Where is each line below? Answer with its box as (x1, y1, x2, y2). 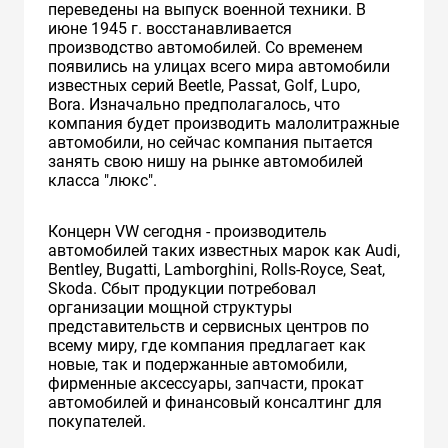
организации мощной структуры (48, 297, 292, 317)
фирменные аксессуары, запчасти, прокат (48, 373, 364, 393)
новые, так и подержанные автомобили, (48, 354, 347, 374)
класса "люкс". (48, 170, 157, 190)
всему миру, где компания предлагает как (48, 335, 366, 355)
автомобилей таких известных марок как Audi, (48, 240, 400, 260)
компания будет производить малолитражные (48, 113, 399, 133)
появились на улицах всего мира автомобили (48, 56, 390, 76)
